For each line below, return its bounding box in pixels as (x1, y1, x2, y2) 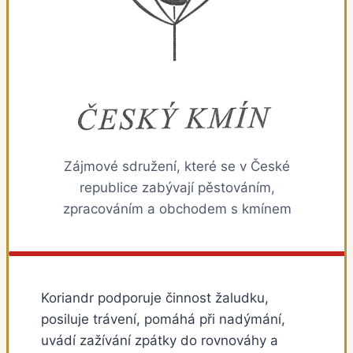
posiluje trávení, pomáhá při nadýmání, (41, 311, 285, 328)
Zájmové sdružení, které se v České (64, 158, 290, 175)
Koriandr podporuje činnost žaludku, (41, 290, 269, 307)
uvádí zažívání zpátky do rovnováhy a (41, 333, 278, 349)
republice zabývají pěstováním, (79, 180, 275, 196)
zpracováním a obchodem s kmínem (62, 201, 292, 217)
